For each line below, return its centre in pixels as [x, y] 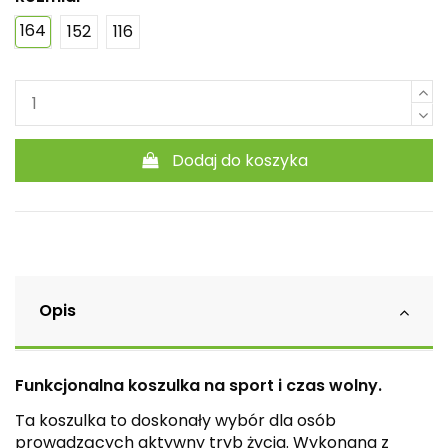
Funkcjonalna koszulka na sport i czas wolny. [198, 386]
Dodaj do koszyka [240, 160]
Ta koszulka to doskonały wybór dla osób [175, 420]
